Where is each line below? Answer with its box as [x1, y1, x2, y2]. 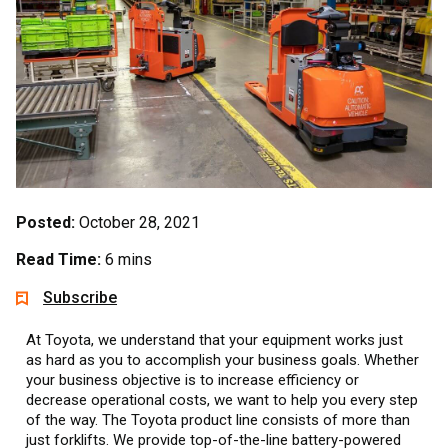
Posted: [16, 212, 75, 232]
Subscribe [43, 287, 118, 307]
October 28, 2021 [79, 212, 200, 232]
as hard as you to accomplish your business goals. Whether [26, 350, 419, 369]
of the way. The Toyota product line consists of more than [26, 410, 410, 429]
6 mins [105, 249, 152, 269]
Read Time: [16, 249, 101, 269]
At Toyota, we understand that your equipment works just [26, 330, 403, 349]
